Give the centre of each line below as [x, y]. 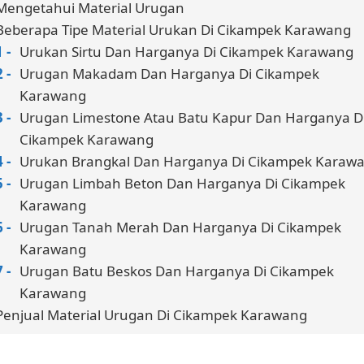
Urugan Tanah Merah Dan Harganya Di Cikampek [180, 227]
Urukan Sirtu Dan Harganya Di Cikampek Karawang [186, 51]
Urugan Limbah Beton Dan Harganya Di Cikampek [182, 183]
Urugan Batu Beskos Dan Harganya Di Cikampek [177, 271]
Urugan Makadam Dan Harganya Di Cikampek [169, 73]
